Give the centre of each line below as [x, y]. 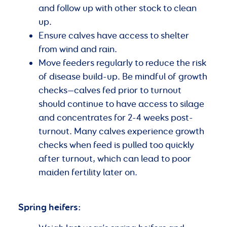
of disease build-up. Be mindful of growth [123, 77]
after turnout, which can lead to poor [115, 159]
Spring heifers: [50, 207]
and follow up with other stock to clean [118, 8]
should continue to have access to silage [121, 104]
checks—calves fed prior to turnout [110, 90]
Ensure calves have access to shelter [114, 36]
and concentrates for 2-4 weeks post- [116, 118]
